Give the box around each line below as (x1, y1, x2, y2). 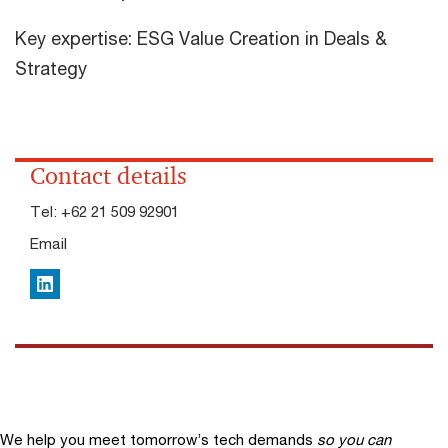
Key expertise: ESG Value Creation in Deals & (15, 27, 387, 49)
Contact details (30, 161, 187, 191)
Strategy (15, 57, 87, 79)
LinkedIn (36, 277, 92, 295)
